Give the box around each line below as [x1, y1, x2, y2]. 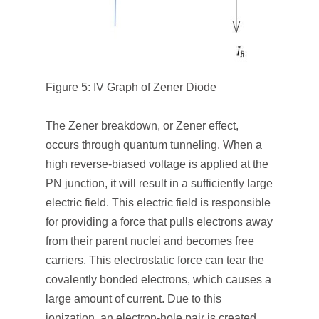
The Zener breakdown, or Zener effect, [46, 120, 239, 132]
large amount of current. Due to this [46, 293, 221, 305]
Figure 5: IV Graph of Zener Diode [46, 81, 216, 93]
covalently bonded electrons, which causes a [46, 273, 271, 286]
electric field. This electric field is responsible [46, 197, 271, 209]
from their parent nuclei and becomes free [46, 235, 254, 247]
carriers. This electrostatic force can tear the [46, 254, 264, 266]
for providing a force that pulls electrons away [46, 216, 273, 228]
